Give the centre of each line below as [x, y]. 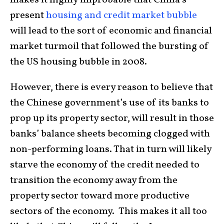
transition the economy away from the [94, 180]
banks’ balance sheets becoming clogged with [110, 134]
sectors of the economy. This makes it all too [108, 211]
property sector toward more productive [100, 196]
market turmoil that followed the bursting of [109, 46]
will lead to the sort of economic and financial [111, 31]
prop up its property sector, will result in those [112, 118]
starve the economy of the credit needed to [105, 165]
